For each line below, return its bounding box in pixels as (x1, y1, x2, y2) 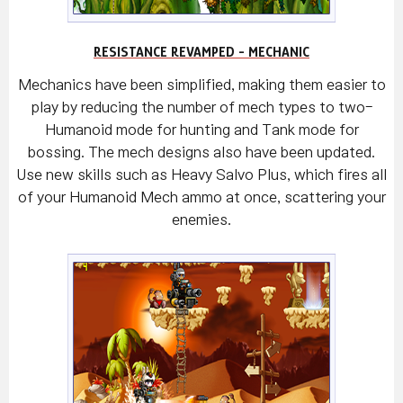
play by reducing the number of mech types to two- (31, 100, 372, 115)
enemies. (172, 212, 231, 228)
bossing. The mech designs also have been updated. (28, 145, 375, 160)
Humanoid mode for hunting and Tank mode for (44, 122, 359, 138)
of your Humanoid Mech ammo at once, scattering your (17, 190, 386, 205)
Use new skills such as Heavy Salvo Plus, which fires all (16, 167, 387, 183)
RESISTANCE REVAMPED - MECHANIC (94, 44, 309, 61)
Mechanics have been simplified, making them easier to (17, 77, 386, 93)
